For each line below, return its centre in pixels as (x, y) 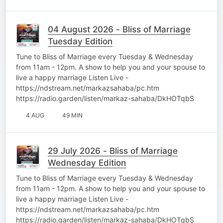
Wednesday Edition (87, 163)
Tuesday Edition (80, 41)
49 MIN (72, 115)
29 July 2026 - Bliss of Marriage (113, 151)
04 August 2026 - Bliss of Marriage (119, 29)
